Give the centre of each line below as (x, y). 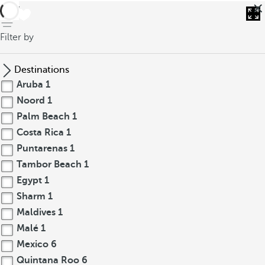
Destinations (42, 70)
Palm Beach (43, 117)
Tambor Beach (49, 164)
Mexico (33, 244)
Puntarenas (42, 148)
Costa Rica (40, 132)
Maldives (36, 212)
